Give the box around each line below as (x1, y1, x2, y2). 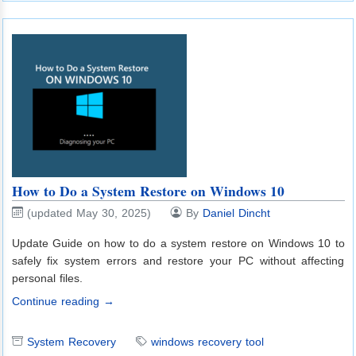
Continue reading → (11, 294, 114, 308)
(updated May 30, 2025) (26, 206, 151, 219)
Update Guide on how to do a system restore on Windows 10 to (11, 236, 345, 250)
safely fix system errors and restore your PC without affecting (11, 253, 345, 267)
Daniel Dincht (202, 206, 270, 219)
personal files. (11, 271, 83, 284)
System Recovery (26, 335, 116, 348)
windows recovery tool (150, 335, 264, 348)
